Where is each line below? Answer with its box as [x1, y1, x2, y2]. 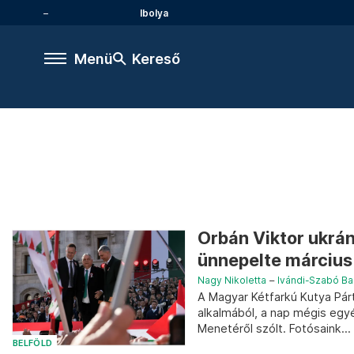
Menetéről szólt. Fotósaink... [198, 322, 351, 335]
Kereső [132, 50, 180, 67]
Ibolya [140, 6, 168, 19]
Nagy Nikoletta [198, 274, 266, 286]
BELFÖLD [13, 337, 53, 348]
